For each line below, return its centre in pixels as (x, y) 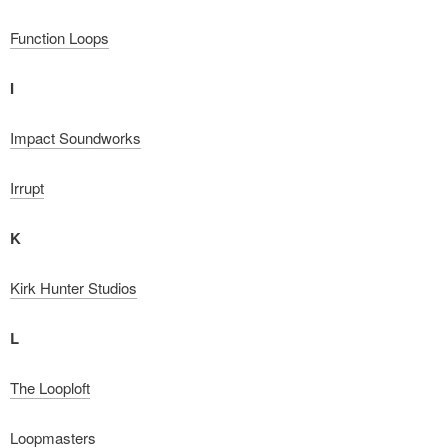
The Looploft (50, 387)
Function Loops (59, 37)
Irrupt (27, 187)
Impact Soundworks (75, 137)
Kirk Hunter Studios (73, 287)
